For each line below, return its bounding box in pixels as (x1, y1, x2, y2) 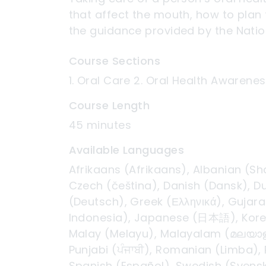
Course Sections (68, 53, 161, 68)
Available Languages (68, 142, 185, 157)
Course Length (68, 97, 150, 113)
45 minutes (68, 117, 131, 132)
